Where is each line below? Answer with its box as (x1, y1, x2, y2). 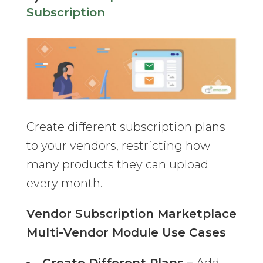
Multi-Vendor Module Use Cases (26, 225, 226, 240)
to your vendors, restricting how (26, 139, 210, 153)
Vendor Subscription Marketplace (26, 207, 237, 221)
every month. (26, 176, 103, 191)
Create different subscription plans (26, 120, 225, 134)
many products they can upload (26, 157, 208, 172)
